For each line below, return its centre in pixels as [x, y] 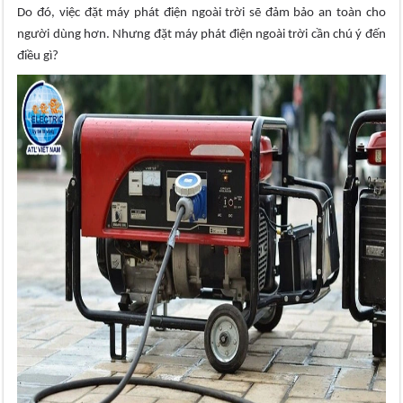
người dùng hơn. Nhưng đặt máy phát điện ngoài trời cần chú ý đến [201, 35]
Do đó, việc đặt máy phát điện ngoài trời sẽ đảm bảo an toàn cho [201, 13]
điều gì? [38, 57]
